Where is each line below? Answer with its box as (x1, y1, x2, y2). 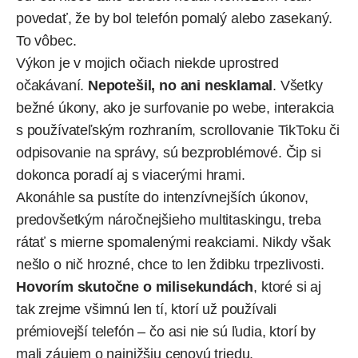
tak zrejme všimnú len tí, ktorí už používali (16, 300, 277, 317)
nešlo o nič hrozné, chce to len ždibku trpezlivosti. (16, 256, 324, 272)
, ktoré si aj (253, 278, 321, 295)
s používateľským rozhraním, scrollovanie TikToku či (16, 121, 340, 138)
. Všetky (272, 77, 323, 93)
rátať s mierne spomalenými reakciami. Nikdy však (16, 233, 331, 250)
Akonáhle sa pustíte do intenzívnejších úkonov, (16, 189, 308, 205)
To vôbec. (16, 32, 77, 49)
